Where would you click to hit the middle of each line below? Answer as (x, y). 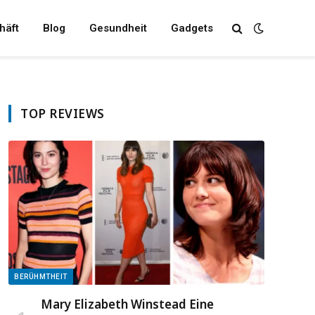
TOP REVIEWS (63, 114)
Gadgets (192, 28)
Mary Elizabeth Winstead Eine (127, 304)
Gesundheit (118, 28)
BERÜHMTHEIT (41, 276)
